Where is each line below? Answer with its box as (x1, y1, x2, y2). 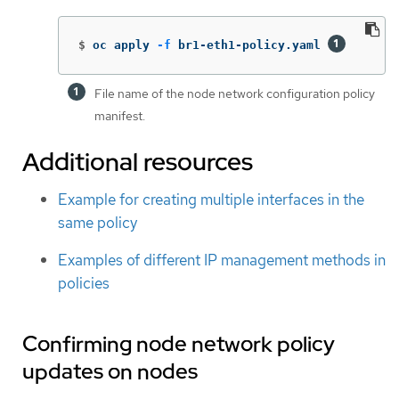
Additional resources (22, 144, 253, 179)
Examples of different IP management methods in (58, 250, 386, 271)
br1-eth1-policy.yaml (171, 37, 328, 52)
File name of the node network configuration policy (94, 85, 375, 102)
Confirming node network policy (22, 330, 335, 359)
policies (58, 273, 110, 294)
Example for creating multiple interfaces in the (58, 189, 364, 209)
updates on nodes (22, 358, 198, 387)
